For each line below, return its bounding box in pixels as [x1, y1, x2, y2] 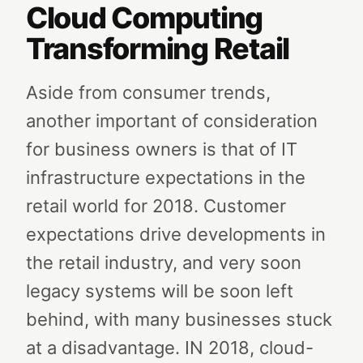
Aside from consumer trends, [26, 82, 271, 103]
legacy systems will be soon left [26, 280, 293, 301]
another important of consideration [26, 110, 318, 131]
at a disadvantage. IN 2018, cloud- [26, 337, 314, 358]
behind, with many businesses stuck [26, 309, 332, 330]
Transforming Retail [26, 31, 290, 66]
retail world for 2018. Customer [26, 195, 286, 216]
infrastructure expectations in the [26, 167, 305, 188]
